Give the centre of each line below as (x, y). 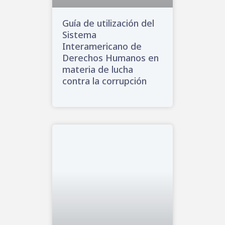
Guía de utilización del (108, 23)
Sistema (79, 35)
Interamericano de (102, 46)
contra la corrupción (104, 81)
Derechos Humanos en (110, 58)
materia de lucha (98, 69)
